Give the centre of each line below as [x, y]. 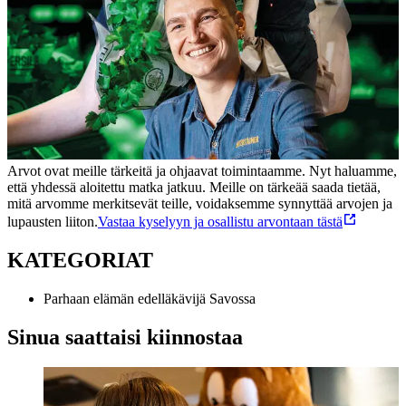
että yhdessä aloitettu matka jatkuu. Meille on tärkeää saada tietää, [194, 187]
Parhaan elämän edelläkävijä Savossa [150, 298]
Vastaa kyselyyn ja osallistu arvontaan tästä [220, 221]
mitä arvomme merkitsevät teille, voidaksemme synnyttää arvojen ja [200, 203]
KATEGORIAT [80, 260]
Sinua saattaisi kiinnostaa [125, 337]
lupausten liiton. [53, 221]
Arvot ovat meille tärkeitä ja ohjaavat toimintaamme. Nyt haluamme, [202, 170]
